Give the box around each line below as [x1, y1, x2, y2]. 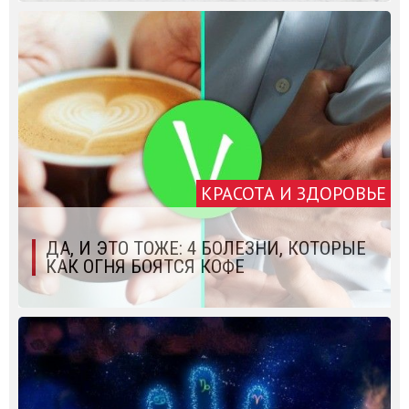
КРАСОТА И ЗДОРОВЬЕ [201, 181, 386, 205]
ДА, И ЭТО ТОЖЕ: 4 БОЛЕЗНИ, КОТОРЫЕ [46, 236, 366, 259]
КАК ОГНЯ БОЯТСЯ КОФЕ [46, 255, 245, 278]
